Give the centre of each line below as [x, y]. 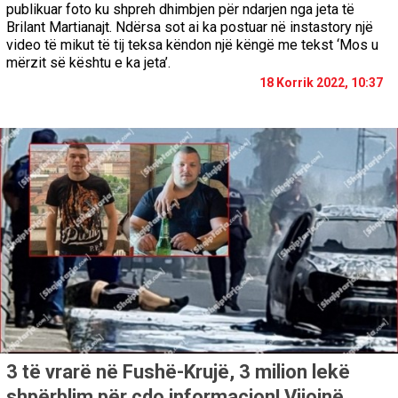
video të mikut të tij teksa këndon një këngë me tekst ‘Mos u [192, 45]
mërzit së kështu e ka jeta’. [88, 63]
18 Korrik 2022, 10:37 [321, 83]
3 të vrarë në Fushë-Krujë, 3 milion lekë [178, 371]
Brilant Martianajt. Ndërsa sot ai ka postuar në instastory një [190, 28]
